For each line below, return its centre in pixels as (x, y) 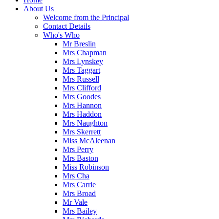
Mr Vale (75, 202)
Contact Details (67, 26)
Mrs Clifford (82, 88)
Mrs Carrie (79, 184)
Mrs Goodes (82, 96)
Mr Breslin (79, 44)
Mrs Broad (79, 193)
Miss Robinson (86, 167)
